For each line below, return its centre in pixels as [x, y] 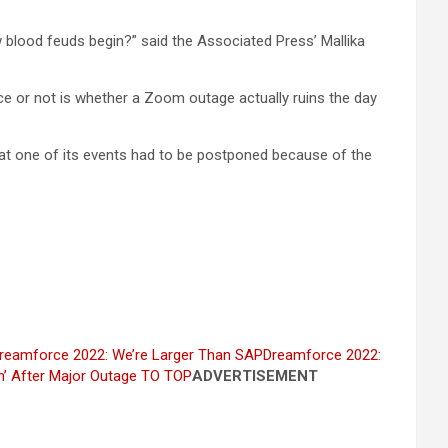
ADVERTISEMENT [255, 376]
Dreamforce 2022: [322, 355]
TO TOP [164, 376]
